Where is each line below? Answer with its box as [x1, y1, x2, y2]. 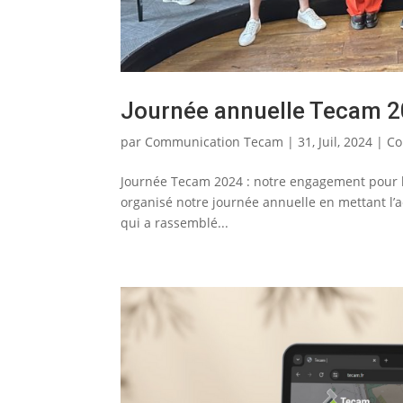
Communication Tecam [145, 132, 284, 150]
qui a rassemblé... [121, 213, 229, 231]
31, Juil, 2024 [298, 132, 373, 150]
